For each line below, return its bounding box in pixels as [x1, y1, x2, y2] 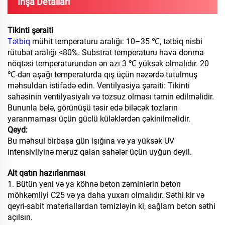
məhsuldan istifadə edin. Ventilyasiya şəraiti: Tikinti [8, 81, 190, 91]
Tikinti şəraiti [8, 26, 53, 36]
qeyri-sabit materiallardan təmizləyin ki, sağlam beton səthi [8, 201, 215, 211]
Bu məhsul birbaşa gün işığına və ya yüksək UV [8, 136, 174, 146]
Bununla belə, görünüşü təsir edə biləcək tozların [8, 103, 178, 113]
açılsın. [8, 212, 33, 222]
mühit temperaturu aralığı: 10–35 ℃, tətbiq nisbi [32, 37, 202, 47]
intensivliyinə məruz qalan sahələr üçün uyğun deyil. [8, 147, 192, 157]
